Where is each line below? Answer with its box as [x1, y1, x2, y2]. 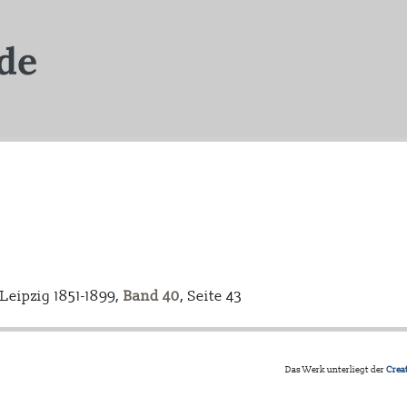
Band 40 [124, 287, 180, 306]
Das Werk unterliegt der [285, 364, 386, 376]
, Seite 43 [180, 287, 243, 306]
